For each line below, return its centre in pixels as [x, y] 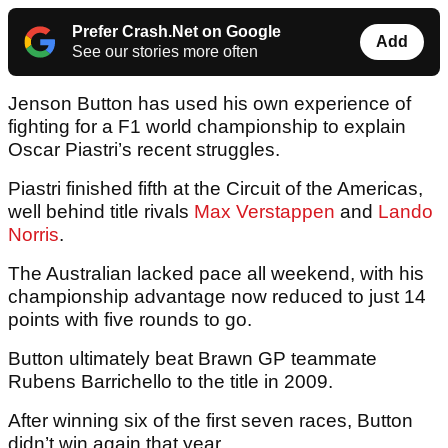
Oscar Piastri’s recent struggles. [144, 150]
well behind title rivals [101, 212]
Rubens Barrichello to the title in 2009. [170, 382]
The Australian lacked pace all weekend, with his [216, 274]
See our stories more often [165, 52]
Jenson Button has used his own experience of [209, 104]
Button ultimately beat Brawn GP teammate [192, 359]
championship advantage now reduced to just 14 [217, 297]
